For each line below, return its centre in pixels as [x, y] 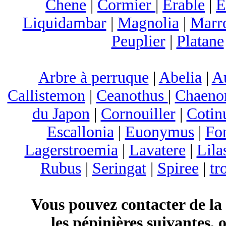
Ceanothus [132, 96]
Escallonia [80, 132]
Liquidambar [64, 23]
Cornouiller [138, 114]
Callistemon [46, 96]
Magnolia [148, 23]
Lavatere [157, 150]
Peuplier [138, 41]
